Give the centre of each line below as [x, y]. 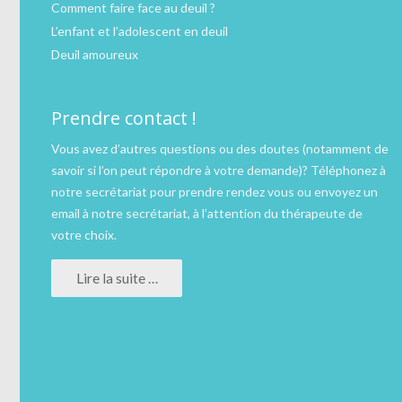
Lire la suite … [117, 278]
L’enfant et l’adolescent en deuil [140, 31]
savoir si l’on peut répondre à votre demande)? [181, 170]
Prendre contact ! [124, 118]
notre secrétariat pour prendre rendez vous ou [183, 192]
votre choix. [84, 235]
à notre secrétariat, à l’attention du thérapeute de [221, 214]
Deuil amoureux [95, 55]
